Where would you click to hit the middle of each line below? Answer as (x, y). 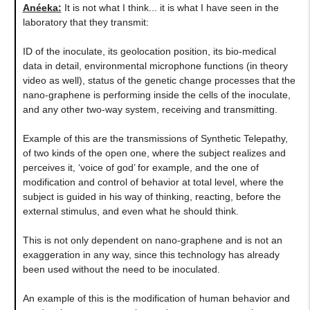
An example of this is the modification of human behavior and (156, 298)
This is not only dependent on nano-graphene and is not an (152, 240)
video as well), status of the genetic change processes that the (159, 80)
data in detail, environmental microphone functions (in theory (155, 65)
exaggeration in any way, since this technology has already (151, 254)
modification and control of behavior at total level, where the (153, 182)
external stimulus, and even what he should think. (130, 211)
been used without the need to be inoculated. (121, 269)
